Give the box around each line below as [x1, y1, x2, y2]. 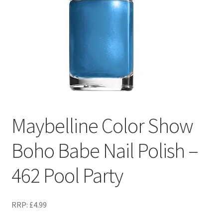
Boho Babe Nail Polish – [11, 137, 198, 163]
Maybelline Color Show [11, 112, 193, 138]
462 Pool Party [11, 162, 123, 188]
